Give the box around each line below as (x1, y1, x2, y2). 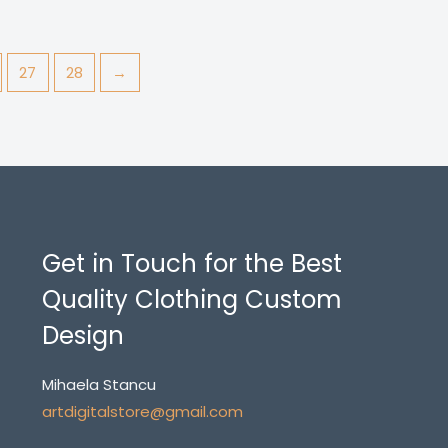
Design (41, 318, 124, 354)
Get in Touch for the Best (41, 246, 342, 282)
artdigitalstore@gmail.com (41, 401, 243, 423)
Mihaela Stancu (41, 374, 156, 396)
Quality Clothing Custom (41, 282, 341, 318)
